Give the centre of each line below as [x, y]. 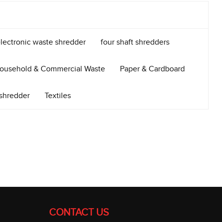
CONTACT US [79, 213]
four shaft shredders [135, 42]
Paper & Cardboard [152, 69]
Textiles [57, 96]
